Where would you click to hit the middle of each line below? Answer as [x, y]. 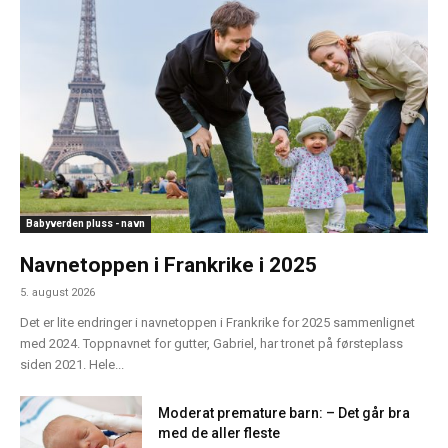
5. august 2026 [57, 293]
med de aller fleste [219, 433]
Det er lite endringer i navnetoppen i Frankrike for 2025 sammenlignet [217, 323]
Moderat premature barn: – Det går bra [284, 413]
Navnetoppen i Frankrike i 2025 [168, 265]
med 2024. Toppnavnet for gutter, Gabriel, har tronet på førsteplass [211, 344]
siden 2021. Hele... [72, 365]
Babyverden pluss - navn [85, 224]
